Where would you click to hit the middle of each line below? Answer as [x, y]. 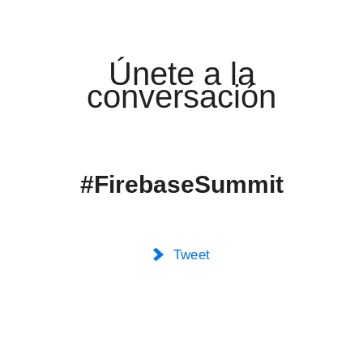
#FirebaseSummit [181, 185]
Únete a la [181, 74]
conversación [181, 97]
